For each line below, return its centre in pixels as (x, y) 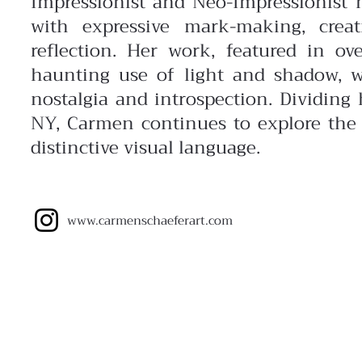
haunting (75, 75)
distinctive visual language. (145, 148)
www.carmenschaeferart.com (150, 221)
